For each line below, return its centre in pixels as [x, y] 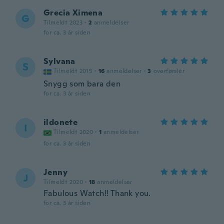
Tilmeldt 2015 [73, 71]
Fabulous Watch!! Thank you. [97, 193]
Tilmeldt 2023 [63, 22]
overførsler [169, 71]
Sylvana [59, 61]
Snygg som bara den [82, 84]
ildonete [61, 122]
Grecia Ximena [73, 13]
